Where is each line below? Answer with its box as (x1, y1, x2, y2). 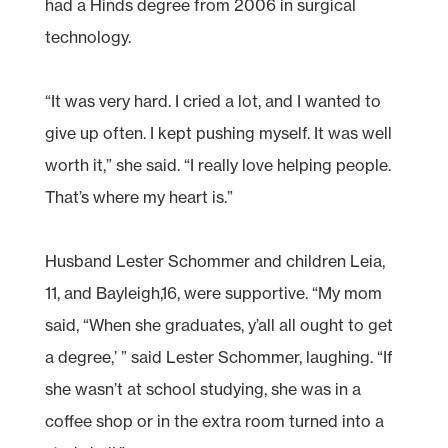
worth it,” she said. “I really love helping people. (44, 154, 391, 175)
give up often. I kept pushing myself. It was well (44, 122, 392, 143)
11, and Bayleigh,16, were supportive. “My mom (44, 282, 382, 303)
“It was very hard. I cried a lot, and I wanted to (44, 90, 381, 111)
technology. (44, 26, 131, 47)
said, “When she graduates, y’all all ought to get (44, 314, 393, 335)
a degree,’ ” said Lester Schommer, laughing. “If (44, 346, 393, 367)
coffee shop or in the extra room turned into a (44, 410, 384, 431)
